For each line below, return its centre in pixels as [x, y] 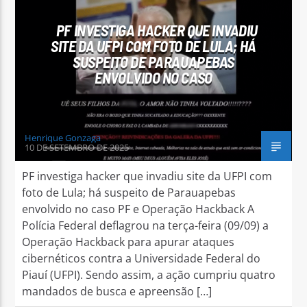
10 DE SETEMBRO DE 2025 [77, 147]
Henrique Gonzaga [63, 137]
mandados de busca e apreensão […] [117, 291]
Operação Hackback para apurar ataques [128, 242]
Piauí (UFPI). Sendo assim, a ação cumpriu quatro [149, 274]
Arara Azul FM [110, 96]
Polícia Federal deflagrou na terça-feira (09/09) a [146, 225]
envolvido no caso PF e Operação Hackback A [138, 209]
